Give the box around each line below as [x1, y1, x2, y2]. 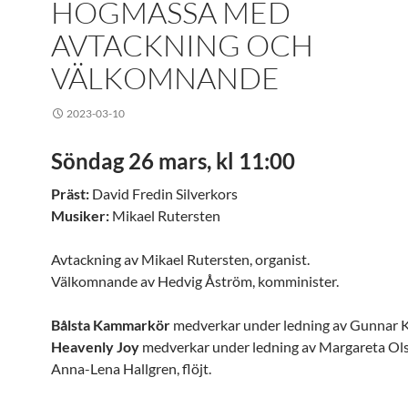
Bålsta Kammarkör [51, 316, 170, 333]
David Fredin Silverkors [89, 185, 238, 202]
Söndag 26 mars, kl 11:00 [51, 148, 295, 174]
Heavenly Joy [51, 338, 139, 355]
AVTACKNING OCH [51, 26, 313, 64]
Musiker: [51, 207, 109, 224]
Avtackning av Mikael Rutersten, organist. [51, 250, 310, 268]
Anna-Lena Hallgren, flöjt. [51, 360, 211, 377]
